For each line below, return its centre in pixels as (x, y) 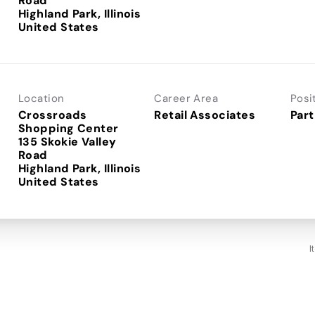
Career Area (186, 98)
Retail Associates (205, 115)
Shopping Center (69, 128)
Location (41, 98)
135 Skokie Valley (67, 141)
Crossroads (53, 115)
